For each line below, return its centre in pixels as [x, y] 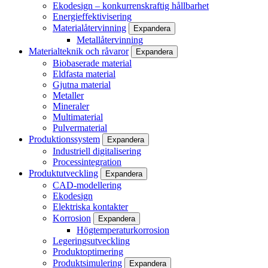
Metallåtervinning [110, 40]
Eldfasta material [84, 74]
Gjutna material [82, 85]
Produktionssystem [64, 139]
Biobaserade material [92, 63]
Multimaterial [78, 117]
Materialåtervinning [89, 28]
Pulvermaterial [80, 128]
